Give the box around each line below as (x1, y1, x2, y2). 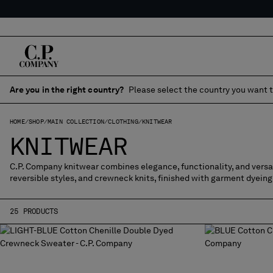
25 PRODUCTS (10, 207, 58, 216)
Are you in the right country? (10, 84, 124, 94)
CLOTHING (108, 118, 138, 125)
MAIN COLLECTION (48, 118, 105, 125)
